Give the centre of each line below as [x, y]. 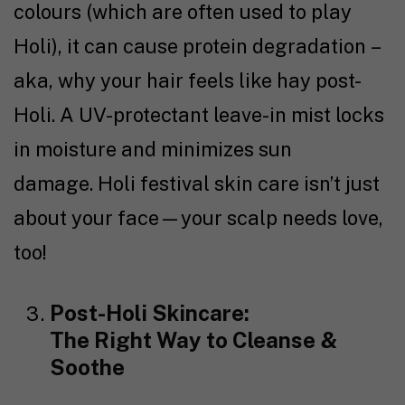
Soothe [87, 367]
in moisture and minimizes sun [153, 150]
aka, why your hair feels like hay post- [188, 81]
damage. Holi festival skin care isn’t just [197, 184]
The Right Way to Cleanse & [193, 340]
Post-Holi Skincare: [150, 313]
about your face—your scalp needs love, [198, 218]
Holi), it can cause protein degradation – [196, 47]
